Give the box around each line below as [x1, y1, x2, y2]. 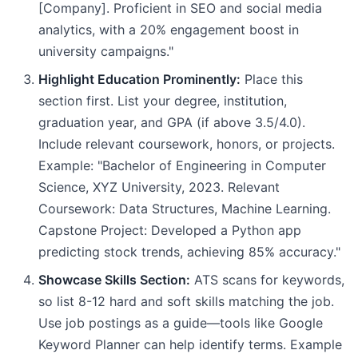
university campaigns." [38, 43, 173, 59]
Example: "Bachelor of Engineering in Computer [38, 157, 326, 173]
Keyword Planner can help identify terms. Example [38, 336, 342, 352]
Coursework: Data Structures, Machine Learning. [38, 201, 331, 217]
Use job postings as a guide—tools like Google [38, 315, 323, 331]
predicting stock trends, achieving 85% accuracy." [38, 244, 340, 260]
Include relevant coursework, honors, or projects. [38, 136, 335, 152]
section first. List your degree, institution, [38, 93, 287, 109]
